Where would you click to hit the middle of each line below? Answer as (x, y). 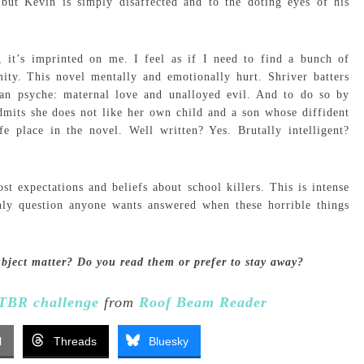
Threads (75, 341)
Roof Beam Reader (203, 302)
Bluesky (168, 341)
